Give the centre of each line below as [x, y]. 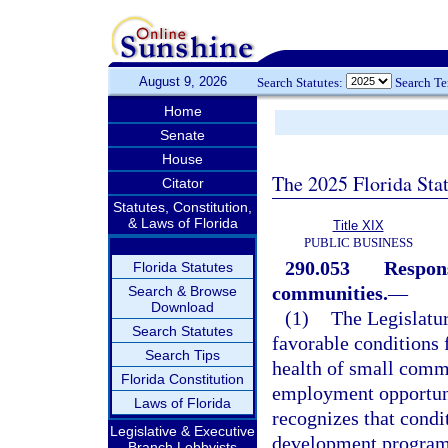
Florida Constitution [182, 379]
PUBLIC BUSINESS [358, 242]
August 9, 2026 [182, 81]
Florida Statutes [182, 267]
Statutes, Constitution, [182, 207]
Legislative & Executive [182, 431]
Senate [182, 135]
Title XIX [358, 225]
